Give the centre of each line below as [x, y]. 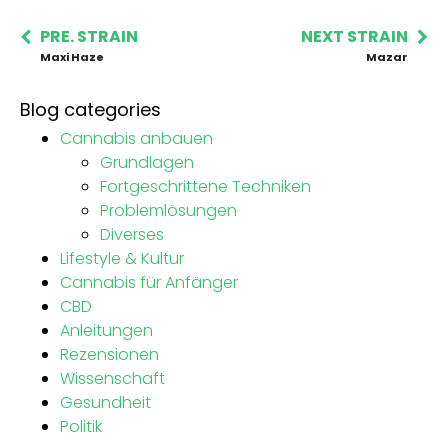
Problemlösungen [168, 210]
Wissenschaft [112, 378]
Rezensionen [109, 354]
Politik [81, 426]
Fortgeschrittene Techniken [205, 186]
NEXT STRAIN [354, 36]
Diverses [132, 234]
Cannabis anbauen [136, 138]
